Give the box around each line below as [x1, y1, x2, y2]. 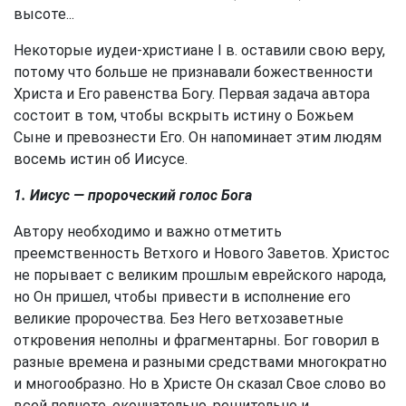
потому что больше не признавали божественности [14, 63, 372, 81]
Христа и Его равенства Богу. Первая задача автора [14, 85, 370, 102]
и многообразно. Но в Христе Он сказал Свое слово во [14, 375, 386, 392]
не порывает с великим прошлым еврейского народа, [14, 266, 386, 284]
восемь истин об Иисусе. [14, 150, 188, 168]
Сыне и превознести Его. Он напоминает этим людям [14, 129, 382, 146]
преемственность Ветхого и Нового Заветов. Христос [14, 245, 390, 262]
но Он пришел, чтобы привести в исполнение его [14, 288, 351, 305]
